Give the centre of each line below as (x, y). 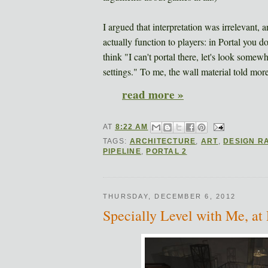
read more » (153, 94)
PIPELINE (122, 152)
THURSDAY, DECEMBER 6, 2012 (170, 196)
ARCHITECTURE (163, 141)
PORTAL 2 (167, 152)
